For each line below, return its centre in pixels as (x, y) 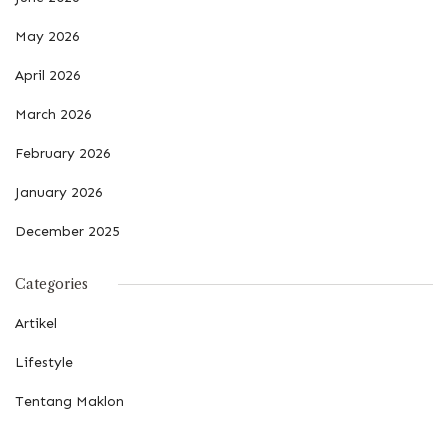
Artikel (36, 323)
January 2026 (59, 192)
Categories (51, 283)
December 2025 (67, 231)
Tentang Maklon (69, 401)
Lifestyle (44, 362)
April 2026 (48, 75)
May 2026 (47, 36)
